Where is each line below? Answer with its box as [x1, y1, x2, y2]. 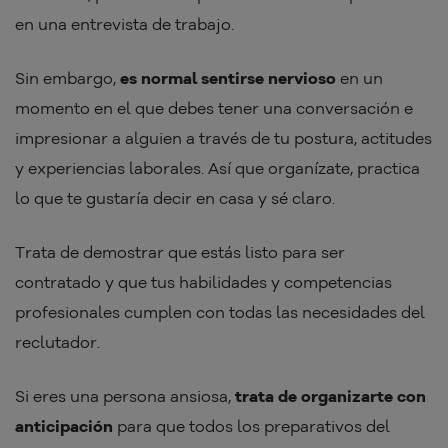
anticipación [15, 416, 113, 437]
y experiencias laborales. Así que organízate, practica [15, 158, 420, 179]
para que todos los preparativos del [113, 416, 390, 437]
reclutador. [15, 332, 104, 353]
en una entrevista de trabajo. [15, 14, 234, 35]
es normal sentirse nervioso [120, 68, 336, 89]
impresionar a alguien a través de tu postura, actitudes [15, 128, 432, 149]
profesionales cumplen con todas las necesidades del [15, 302, 425, 323]
